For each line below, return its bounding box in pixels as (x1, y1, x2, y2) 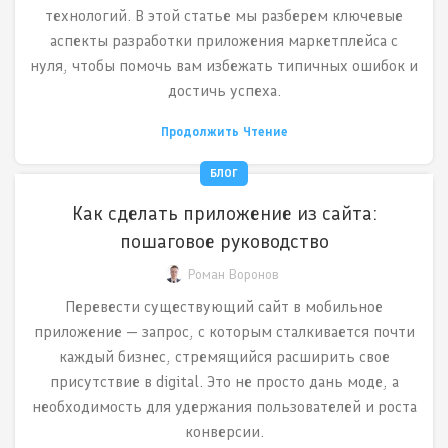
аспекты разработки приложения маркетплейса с (50, 31, 398, 51)
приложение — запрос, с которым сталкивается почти (33, 322, 415, 342)
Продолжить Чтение (160, 124, 288, 140)
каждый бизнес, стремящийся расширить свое (58, 347, 390, 367)
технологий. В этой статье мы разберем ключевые (45, 6, 403, 26)
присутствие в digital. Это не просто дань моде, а (49, 372, 399, 392)
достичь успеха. (167, 81, 281, 101)
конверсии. (184, 422, 264, 442)
